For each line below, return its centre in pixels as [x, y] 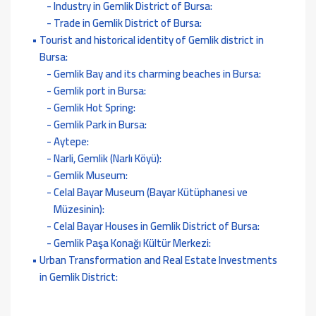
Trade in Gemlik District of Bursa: [128, 23]
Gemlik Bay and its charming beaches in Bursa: [158, 74]
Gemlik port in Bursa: [100, 91]
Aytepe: [72, 142]
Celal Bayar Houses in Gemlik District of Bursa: [157, 226]
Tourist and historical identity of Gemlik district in [152, 40]
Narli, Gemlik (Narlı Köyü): [108, 159]
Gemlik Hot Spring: [95, 108]
